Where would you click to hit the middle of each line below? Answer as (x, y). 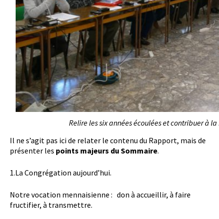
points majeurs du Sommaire (107, 151)
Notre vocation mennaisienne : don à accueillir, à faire (100, 195)
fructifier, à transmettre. (51, 205)
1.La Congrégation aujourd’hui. (61, 173)
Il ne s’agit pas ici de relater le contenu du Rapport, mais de (108, 141)
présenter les (33, 151)
